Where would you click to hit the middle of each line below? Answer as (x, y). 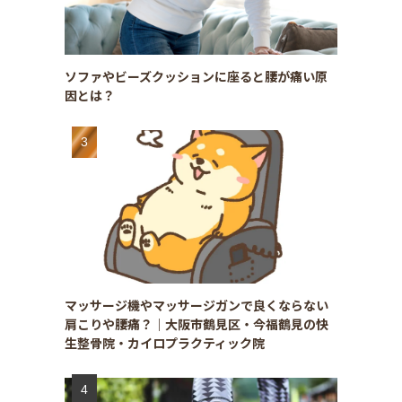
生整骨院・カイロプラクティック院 (165, 342)
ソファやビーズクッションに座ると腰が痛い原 (196, 76)
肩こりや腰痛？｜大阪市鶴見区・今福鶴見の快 (197, 323)
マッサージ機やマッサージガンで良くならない (197, 305)
